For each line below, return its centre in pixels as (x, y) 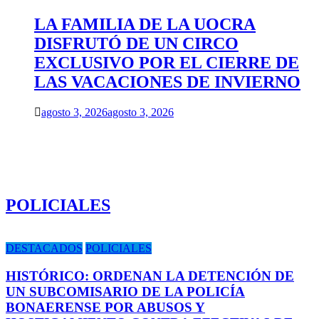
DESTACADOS (44, 248)
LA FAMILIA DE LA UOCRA (145, 25)
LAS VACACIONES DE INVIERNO (167, 82)
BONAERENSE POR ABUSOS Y (105, 307)
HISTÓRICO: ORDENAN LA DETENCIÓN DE (150, 276)
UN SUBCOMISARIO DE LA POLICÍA (125, 291)
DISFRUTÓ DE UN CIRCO (136, 44)
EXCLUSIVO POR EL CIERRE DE (167, 63)
